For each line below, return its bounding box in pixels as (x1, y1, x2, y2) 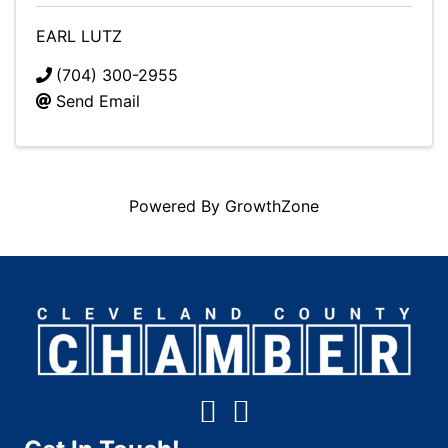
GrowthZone (225, 196, 319, 216)
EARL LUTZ (36, 26, 122, 46)
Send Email (56, 91, 140, 111)
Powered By (129, 196, 225, 216)
